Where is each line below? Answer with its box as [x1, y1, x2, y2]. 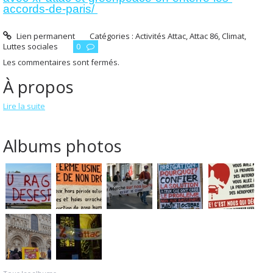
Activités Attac [135, 30, 186, 41]
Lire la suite [3, 101, 45, 112]
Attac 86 [190, 30, 219, 41]
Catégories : [90, 30, 136, 41]
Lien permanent [14, 30, 75, 41]
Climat [222, 30, 245, 41]
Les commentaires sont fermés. [3, 56, 119, 68]
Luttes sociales [3, 40, 58, 52]
